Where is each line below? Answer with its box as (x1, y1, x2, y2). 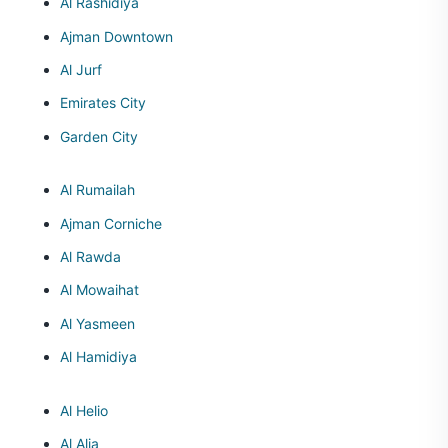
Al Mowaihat (60, 281, 139, 299)
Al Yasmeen (60, 314, 135, 332)
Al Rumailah (60, 181, 135, 199)
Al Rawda (60, 248, 121, 266)
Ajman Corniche (60, 214, 162, 232)
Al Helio (60, 401, 108, 419)
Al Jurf (60, 61, 102, 79)
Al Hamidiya (60, 348, 137, 366)
